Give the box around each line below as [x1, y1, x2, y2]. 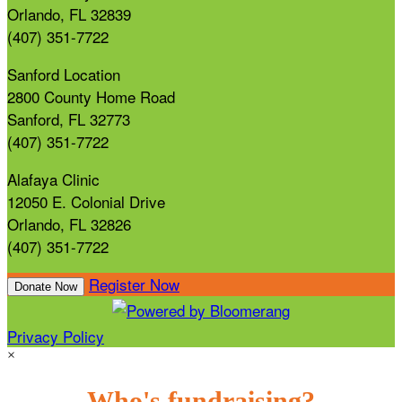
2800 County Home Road [7, 84, 175, 108]
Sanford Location [7, 62, 120, 85]
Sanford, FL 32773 [7, 107, 130, 130]
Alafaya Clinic [7, 167, 100, 190]
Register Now [89, 272, 179, 295]
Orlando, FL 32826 [7, 212, 131, 235]
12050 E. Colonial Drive [7, 189, 165, 213]
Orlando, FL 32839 [7, 2, 131, 25]
